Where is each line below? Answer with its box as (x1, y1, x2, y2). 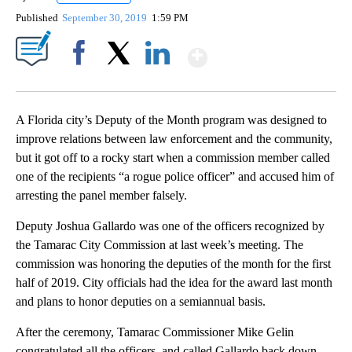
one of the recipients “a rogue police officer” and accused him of (16, 170, 334, 184)
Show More (206, 36, 331, 65)
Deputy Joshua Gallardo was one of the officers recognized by (16, 219, 324, 233)
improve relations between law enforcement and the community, (16, 132, 332, 146)
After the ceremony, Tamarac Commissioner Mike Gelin (16, 325, 294, 339)
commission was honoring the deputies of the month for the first (16, 257, 331, 271)
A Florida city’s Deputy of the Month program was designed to (16, 113, 327, 127)
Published (16, 12, 58, 24)
